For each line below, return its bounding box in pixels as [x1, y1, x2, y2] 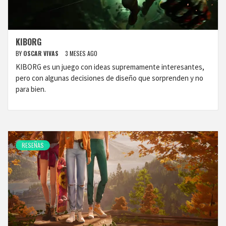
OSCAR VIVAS [23, 49, 60, 58]
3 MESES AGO [65, 49, 97, 58]
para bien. [16, 84, 46, 94]
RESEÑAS [22, 141, 44, 149]
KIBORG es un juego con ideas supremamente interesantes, [16, 62, 204, 72]
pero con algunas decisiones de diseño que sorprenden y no [16, 73, 203, 83]
